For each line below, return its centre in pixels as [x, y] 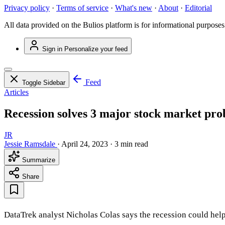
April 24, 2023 [85, 144]
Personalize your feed [96, 49]
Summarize [38, 160]
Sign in [52, 49]
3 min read [131, 144]
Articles [16, 92]
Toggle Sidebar [44, 83]
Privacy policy [27, 8]
